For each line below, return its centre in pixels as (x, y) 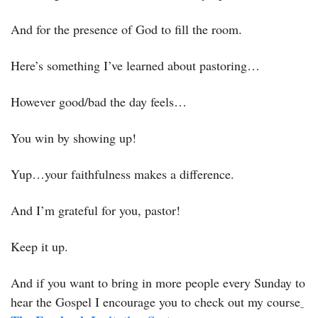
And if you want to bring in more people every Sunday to (158, 282)
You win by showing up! (75, 137)
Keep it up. (39, 246)
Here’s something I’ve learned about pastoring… (135, 65)
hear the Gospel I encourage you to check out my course (155, 301)
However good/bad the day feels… (99, 101)
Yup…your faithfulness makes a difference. (124, 174)
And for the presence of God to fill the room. (128, 29)
